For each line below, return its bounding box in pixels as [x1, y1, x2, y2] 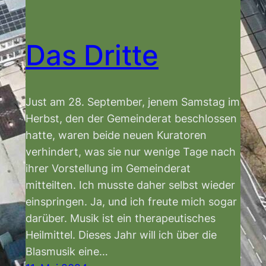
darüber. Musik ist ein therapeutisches [26, 211, 216, 224]
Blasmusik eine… [26, 244, 108, 258]
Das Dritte [26, 37, 159, 72]
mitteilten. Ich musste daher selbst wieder [26, 178, 235, 191]
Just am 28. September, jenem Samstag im [26, 94, 240, 108]
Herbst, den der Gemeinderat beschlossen [26, 111, 237, 125]
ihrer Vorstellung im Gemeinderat [26, 161, 191, 175]
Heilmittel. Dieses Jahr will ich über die [26, 227, 217, 241]
